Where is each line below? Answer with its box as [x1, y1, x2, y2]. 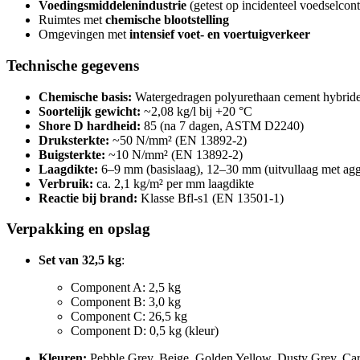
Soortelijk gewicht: [39, 104, 141, 118]
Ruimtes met [39, 13, 105, 27]
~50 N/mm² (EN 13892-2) [109, 133, 247, 147]
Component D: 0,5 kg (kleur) [71, 324, 219, 338]
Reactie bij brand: [39, 190, 137, 205]
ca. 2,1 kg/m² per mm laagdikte [93, 176, 254, 190]
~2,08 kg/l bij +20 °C [141, 104, 252, 118]
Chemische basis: [39, 89, 132, 104]
